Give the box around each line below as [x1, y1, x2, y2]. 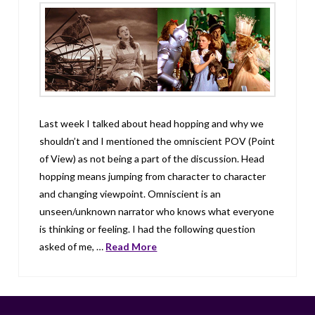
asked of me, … [39, 240, 106, 253]
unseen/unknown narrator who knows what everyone [39, 205, 275, 218]
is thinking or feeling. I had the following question [39, 223, 256, 236]
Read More [105, 240, 157, 253]
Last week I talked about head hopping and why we [39, 117, 264, 130]
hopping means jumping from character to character [39, 170, 266, 183]
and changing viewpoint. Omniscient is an [39, 188, 221, 200]
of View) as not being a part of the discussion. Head [39, 153, 265, 165]
